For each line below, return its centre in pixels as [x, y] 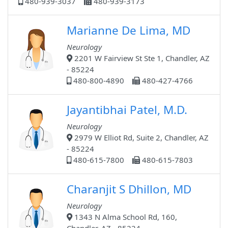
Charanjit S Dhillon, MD [129, 189]
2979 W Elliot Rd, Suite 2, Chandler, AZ [140, 138]
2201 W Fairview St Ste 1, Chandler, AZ [141, 58]
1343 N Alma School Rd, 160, [125, 217]
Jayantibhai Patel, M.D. [127, 110]
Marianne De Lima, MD [129, 31]
